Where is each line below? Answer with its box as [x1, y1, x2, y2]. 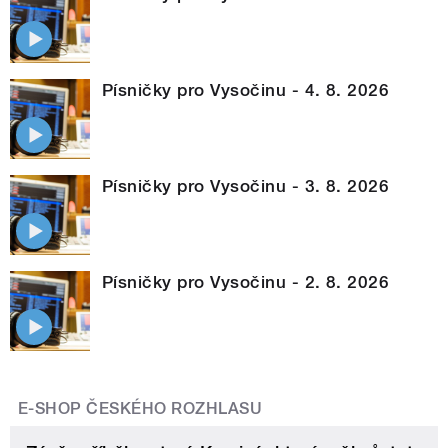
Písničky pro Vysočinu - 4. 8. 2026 [102, 79, 390, 100]
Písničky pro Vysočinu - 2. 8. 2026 [102, 271, 390, 292]
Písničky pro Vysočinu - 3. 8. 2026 [102, 175, 390, 196]
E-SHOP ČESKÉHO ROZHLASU [18, 398, 263, 418]
